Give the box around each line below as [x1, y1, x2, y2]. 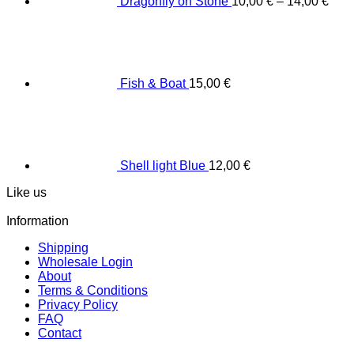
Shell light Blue [120, 159, 205, 173]
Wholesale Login [38, 255, 133, 269]
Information [6, 214, 69, 228]
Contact [38, 326, 81, 341]
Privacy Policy [38, 298, 118, 312]
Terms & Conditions [38, 284, 148, 298]
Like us [6, 186, 47, 200]
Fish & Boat [120, 77, 186, 91]
